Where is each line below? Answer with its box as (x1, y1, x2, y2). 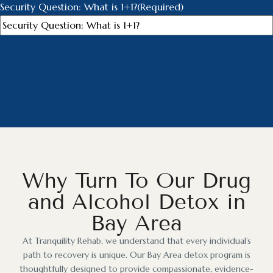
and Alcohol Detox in (27, 188, 246, 214)
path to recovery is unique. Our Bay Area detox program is (23, 249, 250, 260)
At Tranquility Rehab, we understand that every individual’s (22, 235, 251, 246)
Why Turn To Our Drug (22, 167, 251, 193)
